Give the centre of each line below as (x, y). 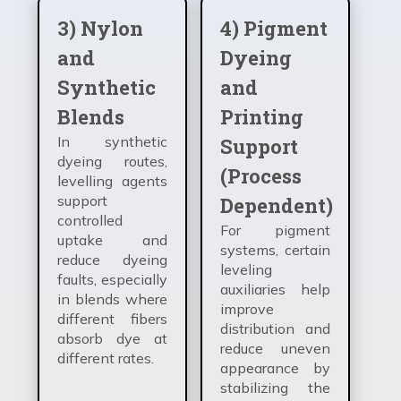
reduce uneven (275, 348)
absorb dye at (112, 338)
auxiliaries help (275, 289)
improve (247, 308)
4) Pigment (274, 28)
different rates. (106, 358)
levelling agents (112, 180)
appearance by (275, 367)
